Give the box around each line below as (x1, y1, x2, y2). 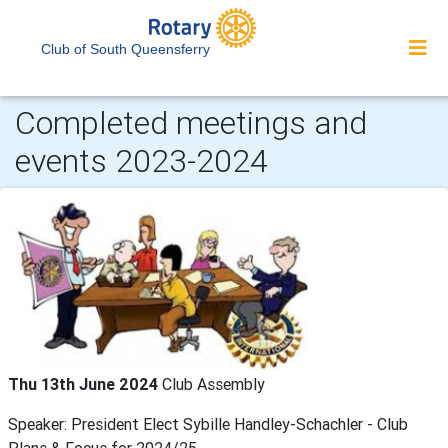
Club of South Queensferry (41, 41, 210, 57)
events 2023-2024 (15, 141, 268, 180)
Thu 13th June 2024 (8, 374, 162, 394)
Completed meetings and (15, 103, 367, 142)
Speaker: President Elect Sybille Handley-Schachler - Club (8, 414, 408, 434)
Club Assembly (162, 374, 265, 394)
